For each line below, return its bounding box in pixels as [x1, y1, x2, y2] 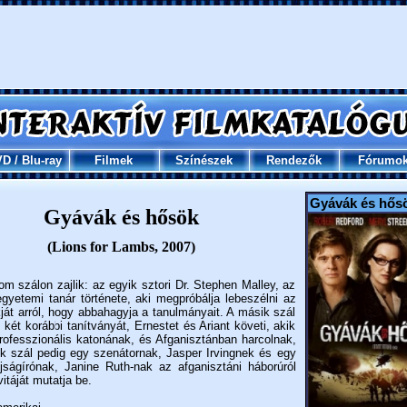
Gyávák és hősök [44, 205, 199, 229]
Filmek [94, 154, 133, 167]
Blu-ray [21, 154, 62, 167]
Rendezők [265, 154, 322, 167]
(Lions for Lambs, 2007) [47, 239, 195, 254]
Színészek [174, 154, 233, 167]
